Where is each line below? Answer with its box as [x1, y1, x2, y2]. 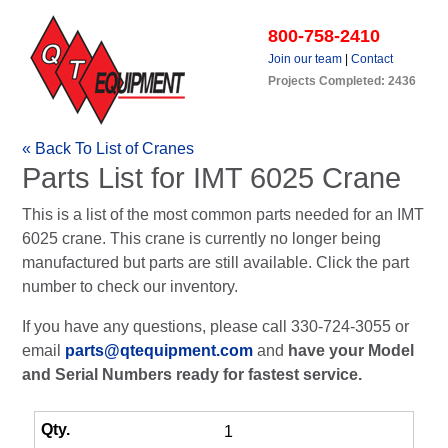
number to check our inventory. [22, 278, 238, 295]
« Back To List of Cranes [22, 140, 194, 157]
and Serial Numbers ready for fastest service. [22, 366, 362, 383]
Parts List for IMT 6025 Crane [22, 162, 401, 194]
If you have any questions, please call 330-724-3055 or [22, 318, 409, 335]
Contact [351, 52, 393, 66]
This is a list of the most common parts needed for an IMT [22, 206, 424, 223]
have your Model [288, 342, 414, 359]
